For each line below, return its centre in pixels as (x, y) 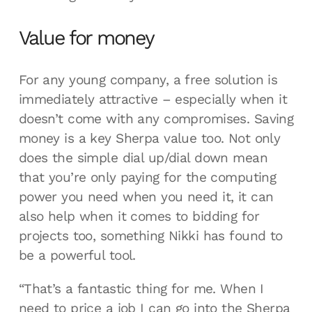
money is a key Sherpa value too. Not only (149, 139)
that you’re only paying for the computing (147, 178)
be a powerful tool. (77, 256)
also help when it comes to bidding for (139, 217)
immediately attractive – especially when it (153, 100)
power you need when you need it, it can (146, 197)
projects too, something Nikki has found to (150, 236)
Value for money (86, 37)
